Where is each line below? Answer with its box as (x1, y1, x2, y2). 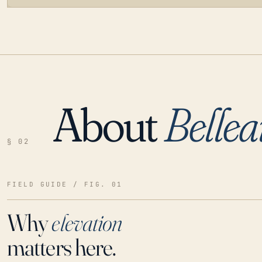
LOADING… (20, 112, 64, 120)
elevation (51, 208, 122, 237)
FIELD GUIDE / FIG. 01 (7, 180, 123, 188)
